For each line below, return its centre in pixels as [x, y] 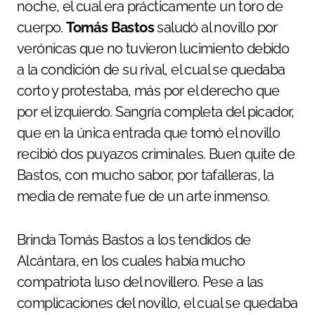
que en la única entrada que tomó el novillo [149, 133]
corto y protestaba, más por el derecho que [148, 90]
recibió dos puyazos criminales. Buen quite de [156, 154]
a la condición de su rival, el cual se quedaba [151, 69]
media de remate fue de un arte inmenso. [143, 196]
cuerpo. [42, 27]
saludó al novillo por [216, 27]
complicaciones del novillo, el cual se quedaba [157, 303]
